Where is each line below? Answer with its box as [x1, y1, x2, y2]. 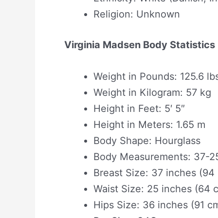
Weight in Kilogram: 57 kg [93, 86, 211, 98]
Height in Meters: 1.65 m [93, 118, 205, 130]
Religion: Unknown [93, 8, 180, 20]
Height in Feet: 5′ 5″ [93, 102, 185, 114]
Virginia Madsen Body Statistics [64, 38, 215, 51]
